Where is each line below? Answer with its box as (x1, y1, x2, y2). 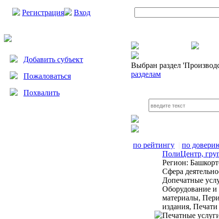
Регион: (162, 158, 188, 167)
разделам (131, 70, 161, 78)
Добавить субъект (23, 55, 83, 64)
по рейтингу (133, 141, 175, 149)
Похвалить (23, 88, 60, 97)
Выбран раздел (131, 61, 181, 69)
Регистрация (22, 8, 64, 17)
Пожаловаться (23, 72, 71, 80)
